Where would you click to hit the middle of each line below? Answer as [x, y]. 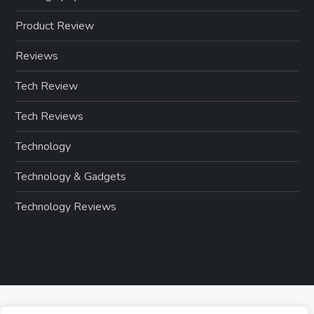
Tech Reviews [50, 116]
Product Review [55, 26]
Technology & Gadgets [71, 176]
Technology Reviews [66, 206]
